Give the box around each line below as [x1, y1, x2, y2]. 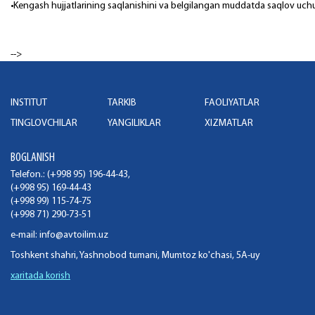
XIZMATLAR [204, 118, 253, 129]
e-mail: [11, 230, 39, 241]
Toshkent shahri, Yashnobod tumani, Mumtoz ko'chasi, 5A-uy [11, 250, 260, 262]
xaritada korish [11, 271, 70, 282]
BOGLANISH [11, 151, 55, 165]
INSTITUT [11, 98, 47, 109]
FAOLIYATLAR [204, 98, 259, 109]
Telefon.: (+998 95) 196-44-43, [11, 169, 130, 181]
